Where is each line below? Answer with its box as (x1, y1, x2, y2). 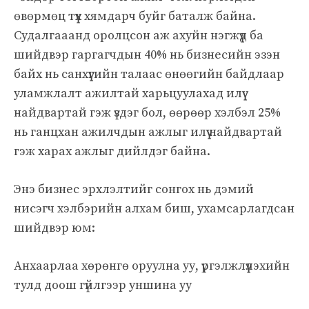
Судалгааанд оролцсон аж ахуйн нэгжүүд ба (14, 27, 263, 43)
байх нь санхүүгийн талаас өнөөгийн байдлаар (14, 66, 284, 82)
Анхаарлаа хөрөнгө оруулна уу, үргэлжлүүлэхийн (14, 257, 290, 274)
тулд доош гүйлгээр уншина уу (14, 277, 192, 293)
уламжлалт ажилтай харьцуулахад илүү (14, 85, 242, 101)
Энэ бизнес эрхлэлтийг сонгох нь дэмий (14, 181, 254, 197)
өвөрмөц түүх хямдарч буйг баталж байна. (14, 8, 256, 24)
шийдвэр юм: (14, 219, 95, 236)
